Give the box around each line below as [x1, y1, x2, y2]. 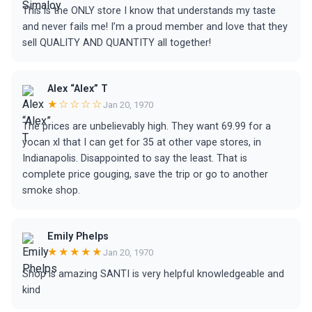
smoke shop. [22, 185, 80, 196]
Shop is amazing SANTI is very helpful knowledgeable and [22, 268, 284, 280]
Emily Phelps [47, 231, 109, 242]
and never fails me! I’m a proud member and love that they [22, 21, 288, 33]
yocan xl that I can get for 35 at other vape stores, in [22, 136, 261, 148]
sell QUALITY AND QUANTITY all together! [22, 37, 211, 49]
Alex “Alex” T [47, 83, 108, 95]
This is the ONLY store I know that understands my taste [22, 5, 276, 17]
